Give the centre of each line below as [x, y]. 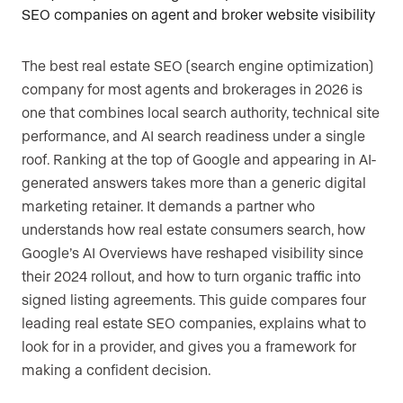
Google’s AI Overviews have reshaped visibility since [193, 253]
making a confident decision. [116, 370]
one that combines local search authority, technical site [201, 112]
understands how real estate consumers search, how [193, 229]
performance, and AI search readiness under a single [193, 136]
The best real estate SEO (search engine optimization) [197, 66]
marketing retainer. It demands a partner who [168, 206]
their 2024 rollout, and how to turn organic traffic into [191, 276]
